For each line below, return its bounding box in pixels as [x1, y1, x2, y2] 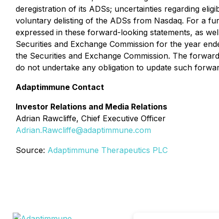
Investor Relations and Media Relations [16, 102, 167, 111]
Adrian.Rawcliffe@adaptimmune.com [16, 125, 151, 135]
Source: [16, 145, 47, 155]
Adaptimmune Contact [16, 82, 104, 92]
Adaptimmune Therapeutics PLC [47, 145, 168, 155]
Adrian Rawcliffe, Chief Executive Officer [16, 113, 166, 123]
